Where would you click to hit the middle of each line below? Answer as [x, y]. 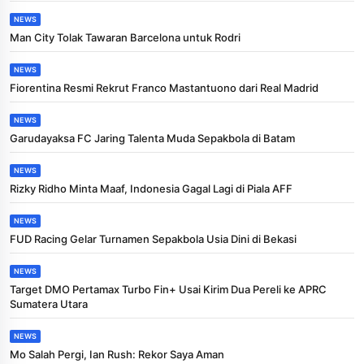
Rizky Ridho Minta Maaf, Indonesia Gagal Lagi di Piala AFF [151, 188]
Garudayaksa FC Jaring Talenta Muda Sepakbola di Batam [152, 138]
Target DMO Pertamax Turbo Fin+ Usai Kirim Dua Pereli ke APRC [168, 289]
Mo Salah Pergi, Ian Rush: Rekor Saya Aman [117, 354]
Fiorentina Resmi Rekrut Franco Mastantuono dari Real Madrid [164, 87]
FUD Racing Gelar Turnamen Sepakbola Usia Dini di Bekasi [153, 238]
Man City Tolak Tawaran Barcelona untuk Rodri [125, 37]
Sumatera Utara [49, 303]
